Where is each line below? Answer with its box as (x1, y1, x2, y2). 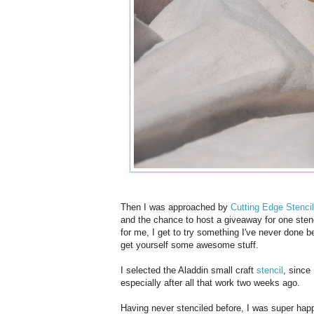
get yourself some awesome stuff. (121, 239, 259, 250)
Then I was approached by (121, 201, 231, 212)
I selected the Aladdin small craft (121, 264, 257, 275)
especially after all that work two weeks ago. (121, 277, 300, 288)
